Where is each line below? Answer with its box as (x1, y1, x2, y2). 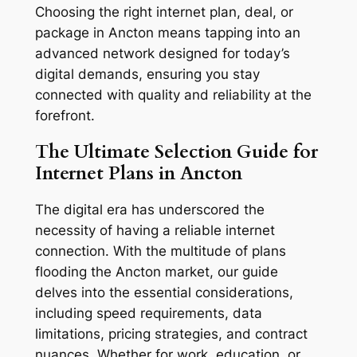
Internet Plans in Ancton (34, 160, 242, 186)
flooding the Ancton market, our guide (34, 264, 278, 280)
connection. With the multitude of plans (34, 243, 286, 260)
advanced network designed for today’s (34, 45, 290, 61)
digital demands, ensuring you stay (34, 65, 260, 82)
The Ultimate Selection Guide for (34, 139, 318, 164)
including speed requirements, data (34, 305, 262, 322)
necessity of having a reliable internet (34, 222, 275, 239)
